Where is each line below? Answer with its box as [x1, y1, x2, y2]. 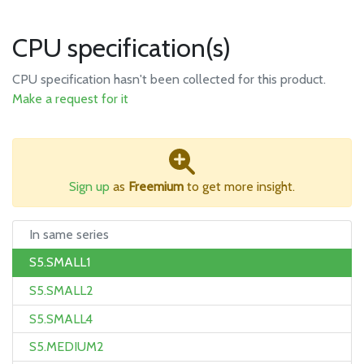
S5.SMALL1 [29, 254, 90, 271]
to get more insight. [184, 179, 295, 194]
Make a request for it [12, 91, 128, 106]
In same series [29, 226, 109, 242]
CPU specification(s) [12, 32, 231, 63]
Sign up [69, 179, 110, 194]
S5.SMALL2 [29, 282, 93, 298]
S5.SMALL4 [29, 310, 93, 327]
